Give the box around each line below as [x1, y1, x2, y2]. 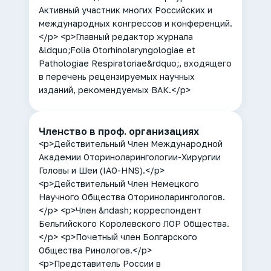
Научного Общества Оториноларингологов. [39, 192, 225, 202]
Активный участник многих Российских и [39, 5, 212, 15]
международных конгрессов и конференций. [39, 18, 232, 28]
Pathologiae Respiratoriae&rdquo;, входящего [39, 58, 232, 68]
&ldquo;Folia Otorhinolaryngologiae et [39, 45, 195, 55]
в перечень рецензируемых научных [39, 71, 195, 82]
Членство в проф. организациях [39, 125, 199, 137]
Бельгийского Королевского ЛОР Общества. [39, 218, 229, 229]
